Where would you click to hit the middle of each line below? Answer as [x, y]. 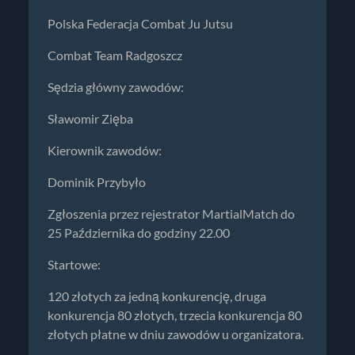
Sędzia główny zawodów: [116, 87]
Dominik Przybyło [97, 182]
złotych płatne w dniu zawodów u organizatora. [176, 334]
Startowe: [74, 264]
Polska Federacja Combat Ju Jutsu [140, 23]
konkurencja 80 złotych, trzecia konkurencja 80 [175, 315]
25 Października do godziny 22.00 [139, 233]
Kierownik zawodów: [105, 150]
